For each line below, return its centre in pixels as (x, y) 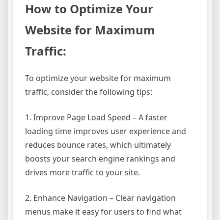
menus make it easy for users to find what (103, 212)
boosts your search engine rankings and (100, 159)
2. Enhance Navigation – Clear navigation (100, 198)
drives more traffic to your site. (82, 173)
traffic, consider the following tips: (89, 92)
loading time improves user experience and (106, 131)
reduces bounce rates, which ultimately (98, 145)
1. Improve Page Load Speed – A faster (96, 118)
